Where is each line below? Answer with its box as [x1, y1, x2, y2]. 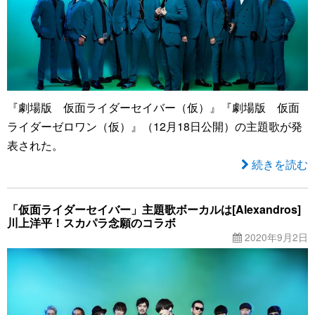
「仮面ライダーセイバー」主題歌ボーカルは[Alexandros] [7, 201, 301, 217]
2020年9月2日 [242, 230, 308, 244]
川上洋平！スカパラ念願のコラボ [7, 214, 176, 231]
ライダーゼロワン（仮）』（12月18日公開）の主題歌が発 [7, 118, 302, 134]
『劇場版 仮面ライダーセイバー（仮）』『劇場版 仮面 [7, 99, 300, 115]
